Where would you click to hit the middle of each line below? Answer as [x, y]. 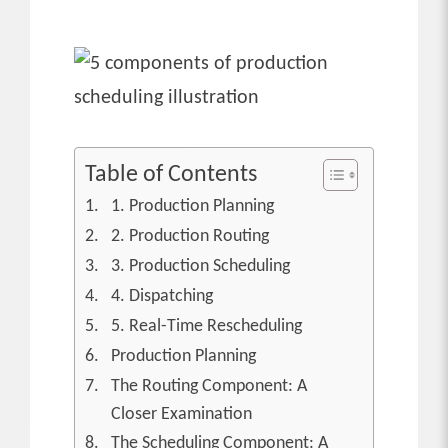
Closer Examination [181, 414]
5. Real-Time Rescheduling [206, 326]
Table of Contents [171, 175]
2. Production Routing [189, 236]
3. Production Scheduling [200, 266]
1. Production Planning [192, 206]
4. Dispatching [161, 296]
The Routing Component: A [208, 386]
